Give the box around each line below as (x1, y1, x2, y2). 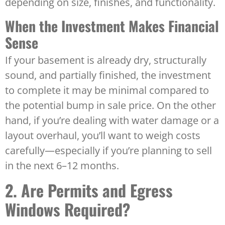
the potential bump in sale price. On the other (5, 98, 216, 113)
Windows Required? (5, 197, 130, 221)
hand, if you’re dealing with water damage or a (5, 114, 219, 128)
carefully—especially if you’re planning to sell (5, 144, 212, 158)
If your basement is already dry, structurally (5, 53, 206, 67)
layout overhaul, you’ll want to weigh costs (5, 129, 200, 143)
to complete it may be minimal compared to (5, 83, 209, 97)
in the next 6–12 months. (5, 159, 119, 173)
